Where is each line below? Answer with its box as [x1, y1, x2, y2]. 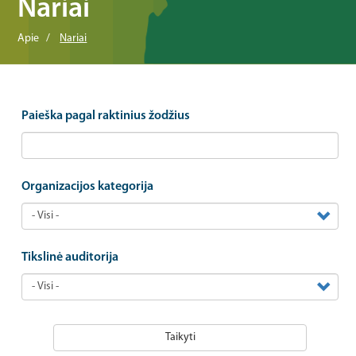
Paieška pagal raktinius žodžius [21, 110, 191, 122]
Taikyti [164, 331, 195, 343]
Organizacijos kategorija [21, 180, 154, 193]
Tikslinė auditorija [21, 251, 119, 264]
